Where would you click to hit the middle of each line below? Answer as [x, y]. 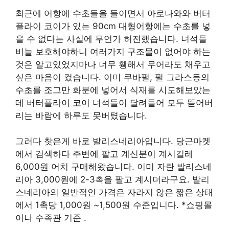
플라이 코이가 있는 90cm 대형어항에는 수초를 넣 [113, 26]
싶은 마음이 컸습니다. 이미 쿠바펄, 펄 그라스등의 [112, 77]
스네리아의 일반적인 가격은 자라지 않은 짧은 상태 [114, 192]
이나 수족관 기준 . [51, 218]
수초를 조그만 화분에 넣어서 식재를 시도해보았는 [113, 90]
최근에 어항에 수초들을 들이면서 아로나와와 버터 [113, 13]
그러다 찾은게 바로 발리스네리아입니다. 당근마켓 [113, 141]
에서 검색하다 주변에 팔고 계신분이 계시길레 [104, 154]
